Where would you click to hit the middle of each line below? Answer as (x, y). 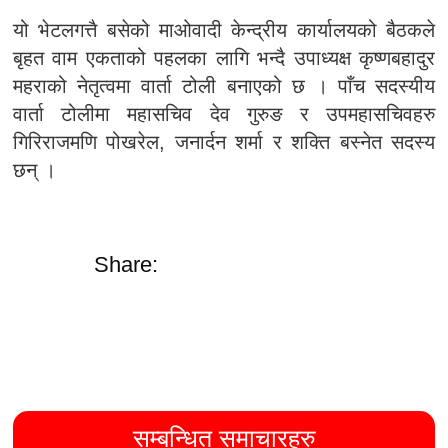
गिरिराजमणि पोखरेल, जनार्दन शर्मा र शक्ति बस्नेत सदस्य (224, 142)
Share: (126, 264)
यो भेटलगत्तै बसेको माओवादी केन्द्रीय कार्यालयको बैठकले (224, 30)
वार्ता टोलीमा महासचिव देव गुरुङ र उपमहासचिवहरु (224, 114)
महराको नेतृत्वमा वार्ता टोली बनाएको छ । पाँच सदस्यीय (224, 86)
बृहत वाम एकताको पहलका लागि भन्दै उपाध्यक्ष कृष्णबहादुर (224, 58)
